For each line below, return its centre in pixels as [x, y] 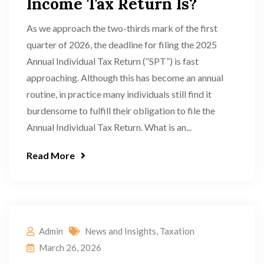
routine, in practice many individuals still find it [119, 94]
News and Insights [121, 231]
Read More [51, 155]
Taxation [177, 231]
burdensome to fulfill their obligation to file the [121, 110]
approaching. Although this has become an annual [125, 77]
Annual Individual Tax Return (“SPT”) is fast [113, 61]
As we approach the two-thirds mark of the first [122, 28]
